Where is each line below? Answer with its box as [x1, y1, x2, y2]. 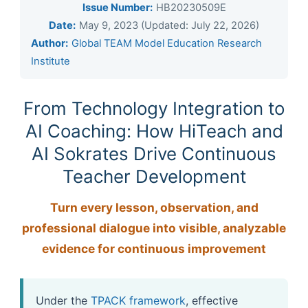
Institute [31, 55, 70, 67]
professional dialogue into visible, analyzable [22, 221, 286, 235]
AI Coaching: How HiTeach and [25, 120, 283, 142]
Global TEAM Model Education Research [71, 37, 262, 49]
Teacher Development [62, 166, 246, 187]
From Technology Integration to [23, 98, 285, 119]
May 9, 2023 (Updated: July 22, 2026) [79, 19, 259, 32]
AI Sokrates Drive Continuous [32, 143, 276, 164]
